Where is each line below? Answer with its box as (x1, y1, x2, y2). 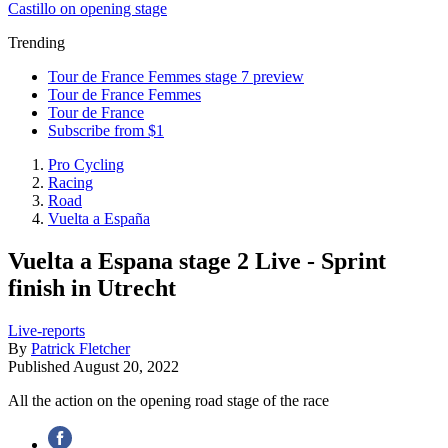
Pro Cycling (48, 156, 124, 173)
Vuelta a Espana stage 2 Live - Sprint (8, 247, 386, 274)
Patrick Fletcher (31, 339, 130, 357)
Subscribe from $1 (48, 122, 164, 139)
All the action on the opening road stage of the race (8, 391, 329, 409)
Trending (8, 34, 65, 51)
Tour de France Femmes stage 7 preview (48, 68, 304, 85)
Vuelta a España (48, 210, 150, 227)
